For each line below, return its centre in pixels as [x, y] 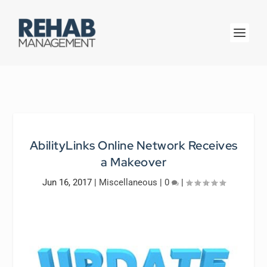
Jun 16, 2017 [67, 182]
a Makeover [133, 162]
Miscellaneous [128, 182]
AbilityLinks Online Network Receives [133, 145]
